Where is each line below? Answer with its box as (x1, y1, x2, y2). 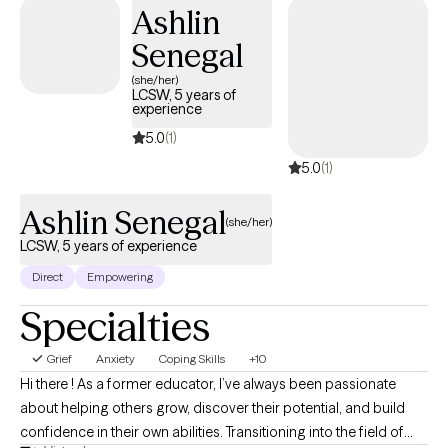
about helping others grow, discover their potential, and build (20, 398, 405, 417)
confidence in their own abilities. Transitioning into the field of (20, 422, 404, 441)
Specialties (20, 301, 210, 351)
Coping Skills (158, 350, 225, 366)
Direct (32, 268, 63, 284)
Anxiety (95, 350, 135, 366)
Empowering (87, 268, 153, 284)
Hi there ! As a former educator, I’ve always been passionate (20, 374, 396, 393)
